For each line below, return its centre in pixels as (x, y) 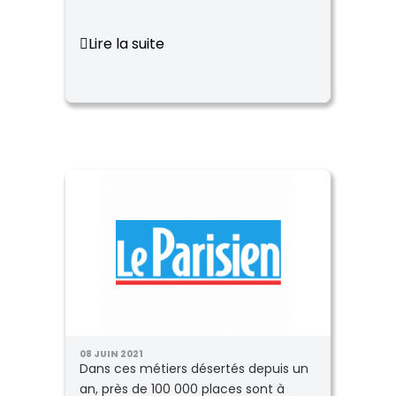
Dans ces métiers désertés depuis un (194, 369)
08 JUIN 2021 (111, 354)
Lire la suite (126, 44)
